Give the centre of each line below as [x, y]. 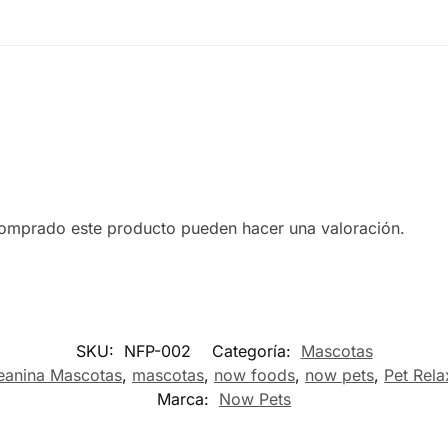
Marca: [185, 398]
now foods [254, 374]
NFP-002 [157, 350]
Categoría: [253, 350]
